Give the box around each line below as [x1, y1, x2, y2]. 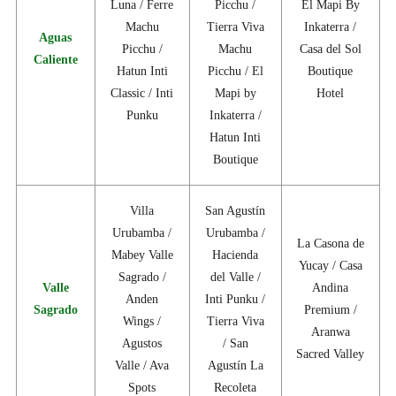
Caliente [33, 53, 78, 67]
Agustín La [207, 359, 263, 373]
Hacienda [212, 248, 259, 263]
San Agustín [205, 204, 266, 218]
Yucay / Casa [298, 259, 362, 273]
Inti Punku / [205, 293, 266, 307]
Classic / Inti [110, 87, 174, 101]
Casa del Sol [299, 42, 362, 57]
